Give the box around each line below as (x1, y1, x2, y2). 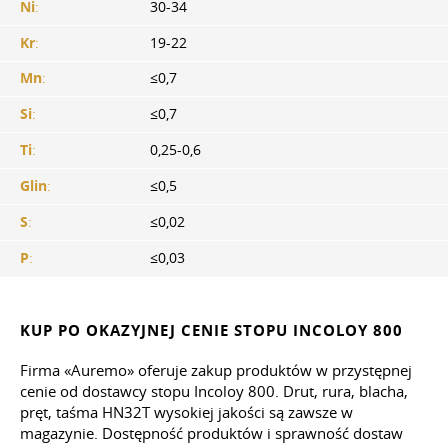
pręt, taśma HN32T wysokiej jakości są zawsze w (20, 401, 353, 422)
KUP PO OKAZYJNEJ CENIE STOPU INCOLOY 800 (20, 319, 403, 341)
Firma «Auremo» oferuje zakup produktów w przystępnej (20, 359, 412, 380)
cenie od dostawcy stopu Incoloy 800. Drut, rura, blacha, (20, 380, 408, 401)
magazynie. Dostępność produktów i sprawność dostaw (20, 422, 403, 443)
